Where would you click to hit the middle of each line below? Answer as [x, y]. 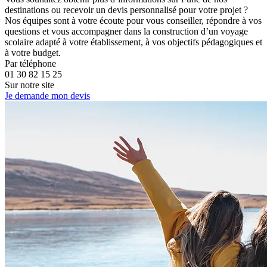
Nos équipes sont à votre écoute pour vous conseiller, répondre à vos [133, 21]
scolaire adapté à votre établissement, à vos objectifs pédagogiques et [133, 42]
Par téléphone [30, 64]
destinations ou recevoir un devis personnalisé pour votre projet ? [126, 10]
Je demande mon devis [47, 96]
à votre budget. [33, 53]
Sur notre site [30, 85]
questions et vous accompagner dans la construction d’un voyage [126, 32]
